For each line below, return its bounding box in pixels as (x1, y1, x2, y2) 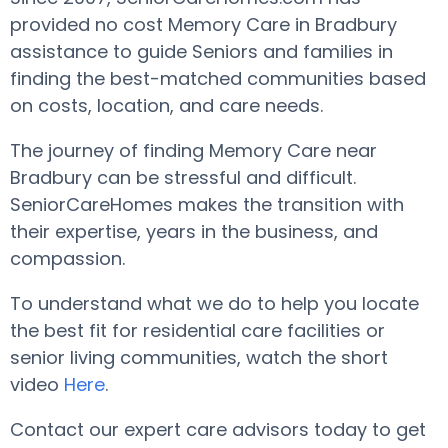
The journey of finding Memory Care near (10, 138, 377, 163)
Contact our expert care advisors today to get (10, 417, 426, 442)
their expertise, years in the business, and (10, 219, 378, 244)
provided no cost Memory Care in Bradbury (10, 12, 397, 37)
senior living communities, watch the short (10, 345, 388, 370)
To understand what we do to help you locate (10, 291, 419, 316)
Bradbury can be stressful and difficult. (10, 165, 356, 190)
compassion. (10, 246, 125, 271)
